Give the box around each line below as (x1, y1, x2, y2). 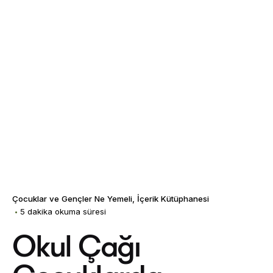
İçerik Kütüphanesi (137, 194, 209, 204)
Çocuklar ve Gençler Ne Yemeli (12, 194, 132, 204)
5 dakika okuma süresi (20, 207, 106, 217)
